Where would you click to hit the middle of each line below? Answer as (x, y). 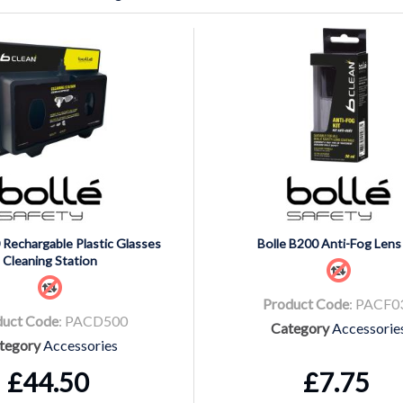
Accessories (81, 345)
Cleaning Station (50, 260)
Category (300, 327)
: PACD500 (93, 320)
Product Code (305, 303)
